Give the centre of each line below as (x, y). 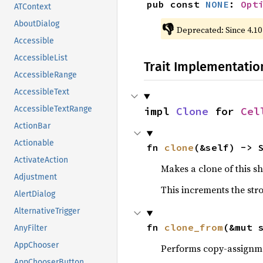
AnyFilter (31, 228)
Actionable (34, 143)
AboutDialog (37, 24)
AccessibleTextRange (53, 109)
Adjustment (36, 177)
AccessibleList (41, 58)
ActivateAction (41, 160)
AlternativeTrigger (47, 211)
